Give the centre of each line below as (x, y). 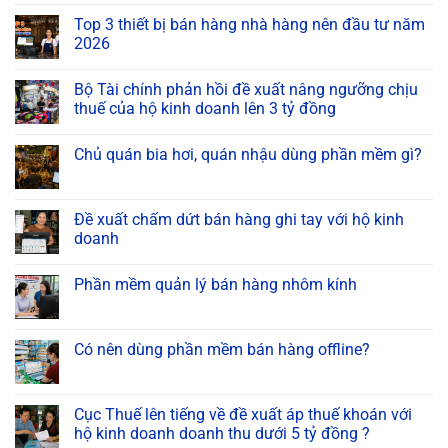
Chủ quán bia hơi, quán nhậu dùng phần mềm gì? (248, 155)
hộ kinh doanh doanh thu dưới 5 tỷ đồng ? (222, 434)
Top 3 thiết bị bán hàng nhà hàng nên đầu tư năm (249, 25)
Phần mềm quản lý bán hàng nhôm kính (215, 285)
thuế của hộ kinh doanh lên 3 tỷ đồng (205, 109)
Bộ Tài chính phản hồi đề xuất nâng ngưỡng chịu (246, 90)
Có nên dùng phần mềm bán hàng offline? (222, 350)
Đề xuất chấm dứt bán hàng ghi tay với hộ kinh (239, 220)
